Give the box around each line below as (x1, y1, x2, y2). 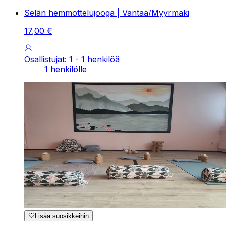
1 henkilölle (44, 64, 87, 74)
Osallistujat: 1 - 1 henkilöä (24, 53, 120, 64)
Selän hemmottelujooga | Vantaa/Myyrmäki (24, 7, 189, 18)
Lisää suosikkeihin (35, 212, 89, 220)
